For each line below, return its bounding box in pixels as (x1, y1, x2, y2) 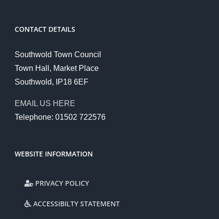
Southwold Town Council (15, 50, 101, 59)
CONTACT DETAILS (15, 24, 75, 34)
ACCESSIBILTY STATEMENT (31, 199, 120, 209)
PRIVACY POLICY (33, 178, 89, 188)
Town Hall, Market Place (15, 64, 99, 73)
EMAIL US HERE (15, 99, 75, 108)
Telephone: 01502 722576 (15, 113, 106, 122)
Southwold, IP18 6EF (15, 78, 88, 87)
